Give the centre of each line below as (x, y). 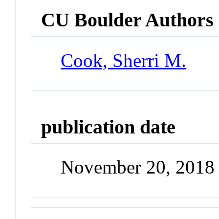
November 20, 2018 (138, 167)
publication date (109, 127)
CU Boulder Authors (128, 20)
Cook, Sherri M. (124, 60)
